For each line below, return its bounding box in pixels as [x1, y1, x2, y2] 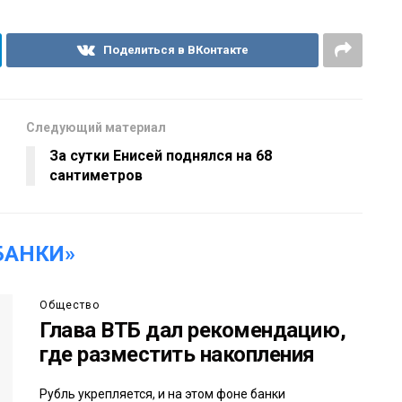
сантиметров [49, 167, 143, 185]
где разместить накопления [39, 342, 315, 368]
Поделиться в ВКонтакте [102, 43, 249, 57]
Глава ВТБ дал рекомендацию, [39, 318, 346, 344]
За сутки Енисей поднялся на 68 [49, 147, 272, 165]
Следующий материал [26, 120, 166, 135]
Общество [39, 299, 100, 312]
